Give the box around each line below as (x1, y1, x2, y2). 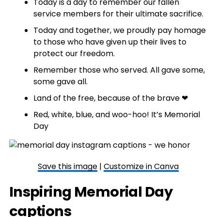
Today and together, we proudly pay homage (33, 25, 206, 36)
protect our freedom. (33, 48, 115, 59)
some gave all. (33, 76, 88, 87)
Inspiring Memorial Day (9, 182, 172, 201)
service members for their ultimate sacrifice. (33, 8, 203, 19)
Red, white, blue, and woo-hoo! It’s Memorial (33, 109, 200, 120)
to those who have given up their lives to (33, 36, 186, 47)
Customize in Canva (104, 161, 179, 172)
